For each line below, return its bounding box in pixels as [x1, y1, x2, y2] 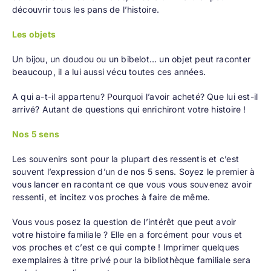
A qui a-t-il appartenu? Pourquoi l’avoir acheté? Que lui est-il [11, 91, 258, 102]
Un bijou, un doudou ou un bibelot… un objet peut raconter [11, 54, 250, 65]
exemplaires [11, 255, 62, 266]
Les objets [11, 29, 56, 40]
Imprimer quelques [163, 242, 240, 253]
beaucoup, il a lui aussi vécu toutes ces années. [11, 67, 206, 77]
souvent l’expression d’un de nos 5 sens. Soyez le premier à [11, 166, 255, 177]
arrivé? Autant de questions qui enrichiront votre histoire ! [11, 104, 246, 115]
